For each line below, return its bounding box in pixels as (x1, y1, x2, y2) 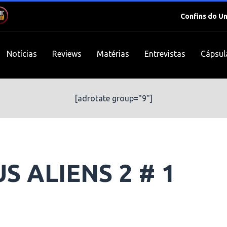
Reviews (52, 49, 82, 58)
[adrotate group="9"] (74, 94, 153, 103)
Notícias (6, 49, 37, 58)
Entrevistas (144, 49, 185, 58)
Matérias (96, 49, 129, 58)
